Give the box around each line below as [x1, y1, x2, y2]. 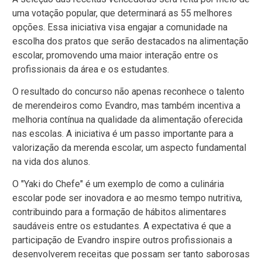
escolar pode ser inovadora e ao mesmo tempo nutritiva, [12, 192, 242, 204]
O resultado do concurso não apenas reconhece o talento [12, 85, 244, 97]
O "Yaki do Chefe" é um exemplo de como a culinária [12, 178, 224, 190]
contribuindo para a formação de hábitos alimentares [12, 206, 226, 218]
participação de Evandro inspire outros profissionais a [12, 235, 232, 246]
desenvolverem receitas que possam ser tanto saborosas [12, 249, 250, 260]
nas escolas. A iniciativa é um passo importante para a [12, 127, 233, 139]
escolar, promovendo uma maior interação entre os [12, 49, 218, 61]
